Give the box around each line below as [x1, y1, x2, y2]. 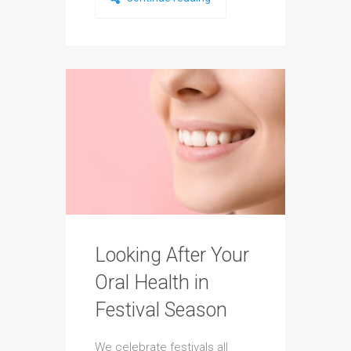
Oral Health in [95, 271, 209, 295]
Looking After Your [95, 244, 249, 267]
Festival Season [95, 299, 227, 322]
